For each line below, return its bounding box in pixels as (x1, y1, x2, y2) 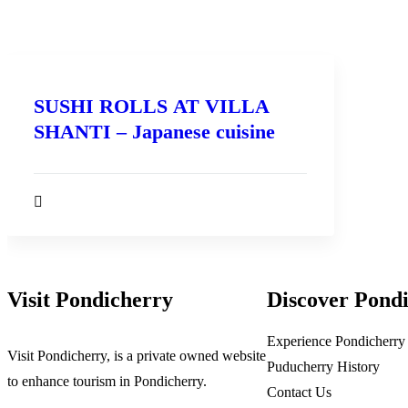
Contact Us (267, 384, 331, 400)
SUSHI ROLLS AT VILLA (34, 95, 270, 117)
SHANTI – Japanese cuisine (34, 120, 275, 143)
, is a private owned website (107, 348, 266, 363)
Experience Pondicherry (267, 333, 405, 349)
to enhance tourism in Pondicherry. (7, 373, 207, 389)
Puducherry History (267, 359, 380, 374)
